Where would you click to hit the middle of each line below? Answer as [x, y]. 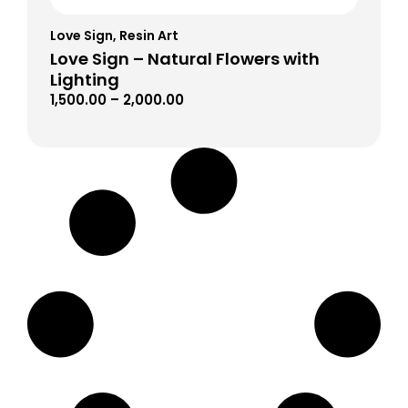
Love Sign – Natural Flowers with [185, 59]
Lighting [85, 80]
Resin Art [149, 36]
